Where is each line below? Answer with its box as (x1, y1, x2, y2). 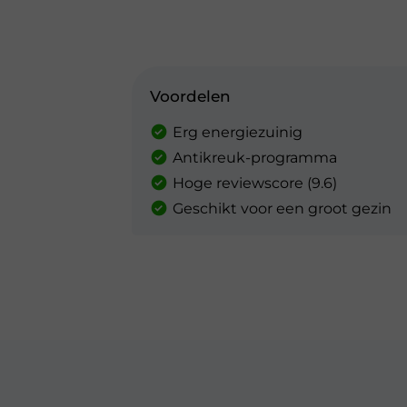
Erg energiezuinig (173, 124, 303, 141)
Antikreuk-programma (173, 149, 337, 166)
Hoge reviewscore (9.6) (173, 174, 337, 192)
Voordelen (150, 87, 231, 105)
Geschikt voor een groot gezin (173, 200, 392, 217)
